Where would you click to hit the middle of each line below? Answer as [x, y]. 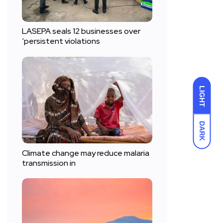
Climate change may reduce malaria [86, 153]
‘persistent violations [61, 41]
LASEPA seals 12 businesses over [81, 31]
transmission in [49, 163]
